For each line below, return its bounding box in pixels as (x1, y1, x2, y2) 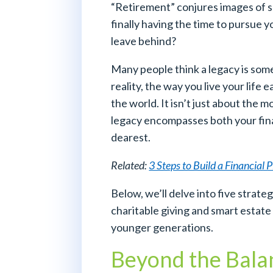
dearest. (111, 130, 151, 144)
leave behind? (111, 34, 177, 48)
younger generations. (111, 220, 214, 234)
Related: (111, 158, 149, 172)
